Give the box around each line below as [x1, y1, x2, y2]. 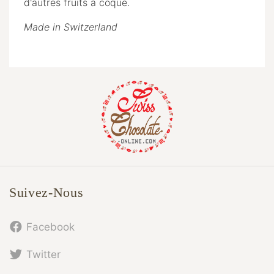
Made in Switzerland [24, 21, 117, 34]
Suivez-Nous [9, 185, 84, 201]
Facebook [26, 221, 75, 234]
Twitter [26, 248, 61, 261]
